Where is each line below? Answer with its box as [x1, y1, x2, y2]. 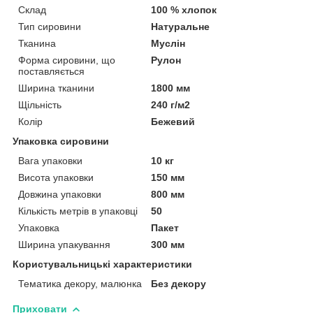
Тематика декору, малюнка [18, 277, 142, 289]
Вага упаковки [18, 154, 82, 166]
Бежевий [151, 115, 196, 127]
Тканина [18, 37, 56, 49]
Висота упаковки [18, 171, 94, 183]
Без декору [151, 277, 207, 289]
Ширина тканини [18, 82, 94, 94]
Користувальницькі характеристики [13, 258, 192, 270]
